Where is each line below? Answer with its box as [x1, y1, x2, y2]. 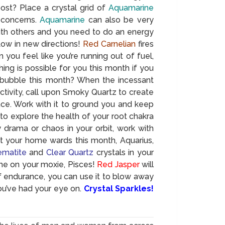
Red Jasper [97, 159, 140, 169]
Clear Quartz [46, 147, 94, 157]
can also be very [85, 15, 154, 25]
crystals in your [93, 147, 154, 157]
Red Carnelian [83, 39, 136, 49]
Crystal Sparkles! [81, 183, 154, 193]
